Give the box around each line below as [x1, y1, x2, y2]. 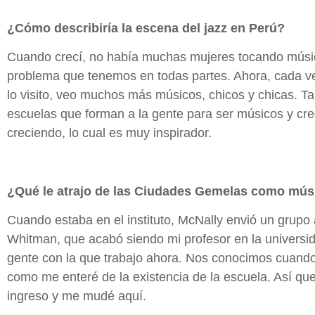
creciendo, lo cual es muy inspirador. [7, 126, 212, 141]
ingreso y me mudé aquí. [7, 289, 146, 304]
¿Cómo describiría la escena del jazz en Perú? [7, 20, 285, 35]
